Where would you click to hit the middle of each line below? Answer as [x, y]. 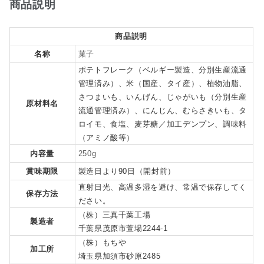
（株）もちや [102, 243]
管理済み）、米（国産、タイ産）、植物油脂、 [163, 84]
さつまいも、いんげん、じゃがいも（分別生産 [163, 97]
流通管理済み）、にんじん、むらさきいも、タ [163, 111]
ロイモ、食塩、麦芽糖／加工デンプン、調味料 [163, 124]
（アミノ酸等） [106, 138]
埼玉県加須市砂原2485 [119, 256]
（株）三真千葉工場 [114, 215]
